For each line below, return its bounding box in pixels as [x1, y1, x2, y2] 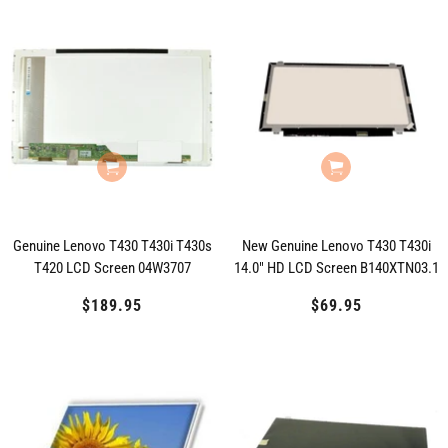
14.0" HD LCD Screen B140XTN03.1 [233, 259, 439, 277]
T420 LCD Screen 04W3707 [33, 259, 191, 277]
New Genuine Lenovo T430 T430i [241, 237, 431, 255]
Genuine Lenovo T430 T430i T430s [12, 237, 212, 255]
